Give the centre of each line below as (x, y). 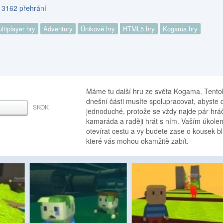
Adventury (58, 29)
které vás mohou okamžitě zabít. (138, 141)
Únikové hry (98, 29)
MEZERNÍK (25, 108)
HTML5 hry (139, 29)
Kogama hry (180, 29)
